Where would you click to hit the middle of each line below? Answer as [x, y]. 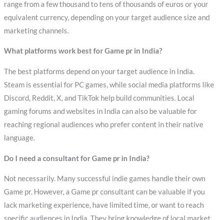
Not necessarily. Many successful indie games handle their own [104, 179]
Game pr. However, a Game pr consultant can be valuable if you [104, 192]
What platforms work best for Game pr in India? [83, 51]
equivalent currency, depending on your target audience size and [107, 17]
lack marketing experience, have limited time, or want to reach [104, 205]
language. [19, 137]
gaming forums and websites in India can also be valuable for [100, 111]
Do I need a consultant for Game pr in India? [76, 158]
